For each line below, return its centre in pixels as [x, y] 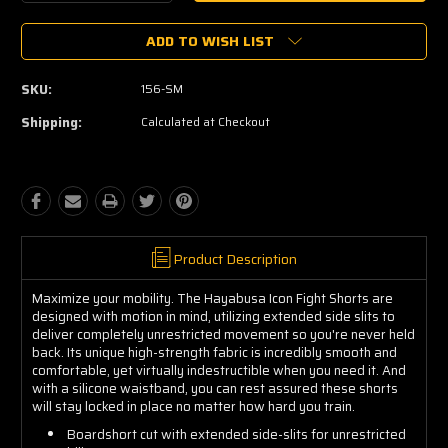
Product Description [234, 258]
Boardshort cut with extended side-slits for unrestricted [237, 434]
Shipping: [51, 122]
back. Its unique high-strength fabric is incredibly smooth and [214, 352]
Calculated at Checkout [205, 121]
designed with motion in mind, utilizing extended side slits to [213, 316]
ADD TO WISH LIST [210, 40]
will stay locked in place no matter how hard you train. [193, 406]
